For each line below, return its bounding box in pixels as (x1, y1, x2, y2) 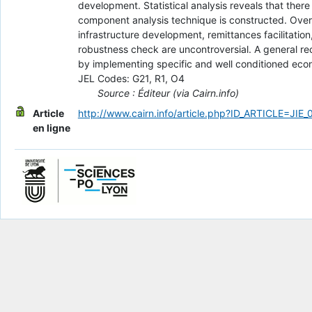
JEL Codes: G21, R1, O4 (77, 72, 185, 85)
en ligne (32, 122, 70, 134)
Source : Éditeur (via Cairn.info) (97, 87, 239, 100)
